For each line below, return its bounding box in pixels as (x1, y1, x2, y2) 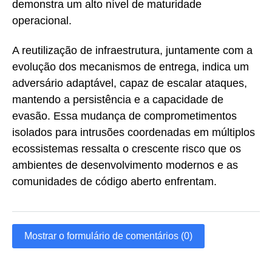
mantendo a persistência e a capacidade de (12, 93, 223, 106)
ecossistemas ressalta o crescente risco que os (12, 143, 241, 155)
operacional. (12, 15, 72, 27)
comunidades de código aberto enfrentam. (12, 175, 217, 188)
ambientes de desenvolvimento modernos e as (12, 159, 238, 172)
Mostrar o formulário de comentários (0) (24, 231, 192, 242)
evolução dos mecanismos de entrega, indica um (12, 61, 249, 73)
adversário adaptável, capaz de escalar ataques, (12, 77, 247, 90)
